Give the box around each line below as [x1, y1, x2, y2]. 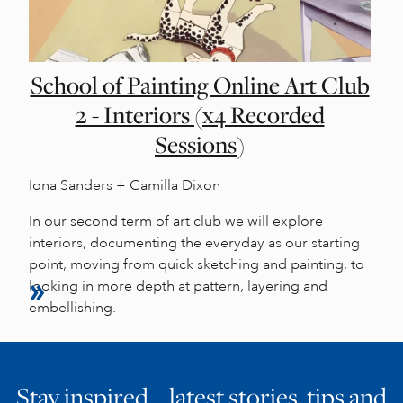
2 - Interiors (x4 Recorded [75, 98, 325, 131]
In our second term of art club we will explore [29, 211, 323, 230]
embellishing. [29, 298, 116, 317]
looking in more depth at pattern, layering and [29, 276, 327, 295]
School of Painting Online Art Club [30, 68, 370, 102]
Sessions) [155, 128, 245, 161]
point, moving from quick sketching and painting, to [29, 255, 364, 273]
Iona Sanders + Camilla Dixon [29, 175, 220, 194]
